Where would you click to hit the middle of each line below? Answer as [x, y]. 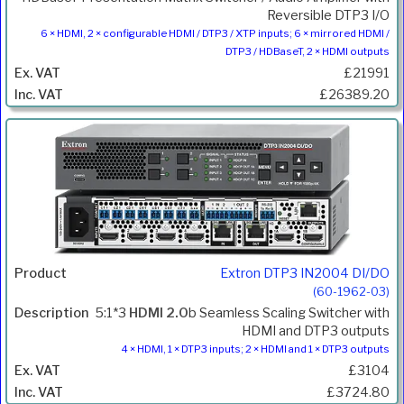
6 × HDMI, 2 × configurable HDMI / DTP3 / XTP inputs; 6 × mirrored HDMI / [215, 33]
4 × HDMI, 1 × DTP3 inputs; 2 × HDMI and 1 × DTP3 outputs [255, 349]
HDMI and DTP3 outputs [316, 331]
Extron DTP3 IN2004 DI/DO [305, 274]
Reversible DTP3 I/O [328, 15]
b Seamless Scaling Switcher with [289, 313]
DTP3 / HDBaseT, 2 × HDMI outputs [308, 51]
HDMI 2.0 [159, 313]
